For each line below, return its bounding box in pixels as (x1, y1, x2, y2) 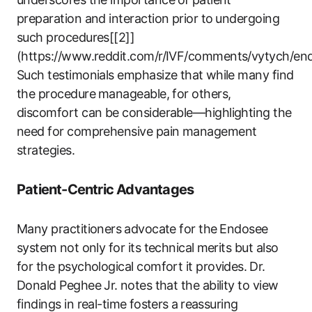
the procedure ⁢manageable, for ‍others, (17, 86, 231, 101)
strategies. (17, 142, 75, 157)
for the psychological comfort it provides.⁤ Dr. (17, 258, 265, 274)
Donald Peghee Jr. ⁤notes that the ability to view (17, 277, 279, 292)
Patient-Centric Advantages (17, 180, 194, 198)
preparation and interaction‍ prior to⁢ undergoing (17, 10, 280, 26)
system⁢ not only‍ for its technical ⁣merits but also (17, 240, 279, 255)
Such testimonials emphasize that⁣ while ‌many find (17, 67, 294, 82)
